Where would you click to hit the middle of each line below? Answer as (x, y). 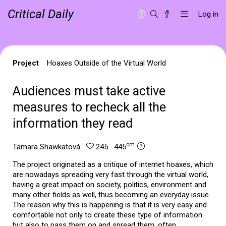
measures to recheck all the (89, 107)
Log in (208, 14)
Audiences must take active (89, 91)
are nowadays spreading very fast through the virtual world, (110, 175)
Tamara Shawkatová (49, 147)
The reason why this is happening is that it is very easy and (110, 205)
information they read (73, 123)
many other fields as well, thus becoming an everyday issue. (111, 195)
